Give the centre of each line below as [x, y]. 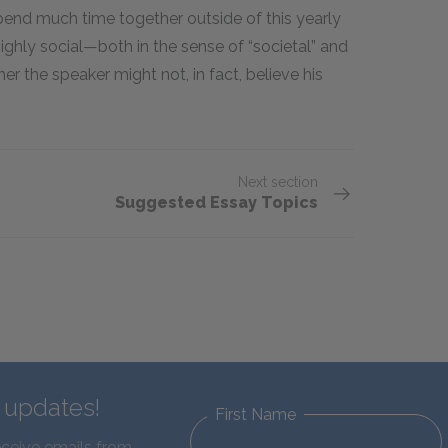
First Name [255, 414]
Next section [278, 182]
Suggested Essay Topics [216, 202]
